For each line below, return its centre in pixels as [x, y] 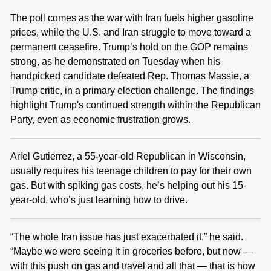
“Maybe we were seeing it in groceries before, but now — [132, 251]
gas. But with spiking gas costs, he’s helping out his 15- [128, 185]
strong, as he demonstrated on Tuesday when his [115, 61]
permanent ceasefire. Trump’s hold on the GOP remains [129, 47]
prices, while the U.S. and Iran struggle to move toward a [131, 32]
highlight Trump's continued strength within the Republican [135, 105]
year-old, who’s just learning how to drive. [99, 200]
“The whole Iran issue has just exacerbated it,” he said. [127, 237]
